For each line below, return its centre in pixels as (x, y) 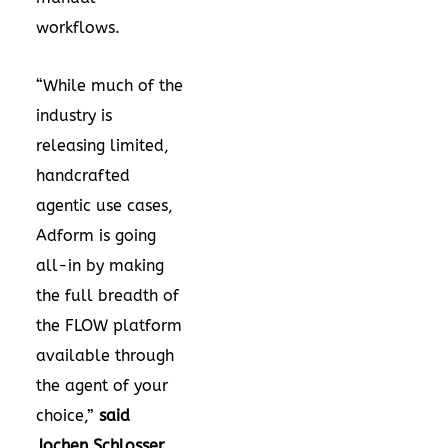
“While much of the (109, 85)
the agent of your (102, 385)
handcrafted (83, 175)
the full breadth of (107, 295)
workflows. (78, 27)
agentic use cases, (104, 205)
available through (105, 355)
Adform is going (96, 235)
